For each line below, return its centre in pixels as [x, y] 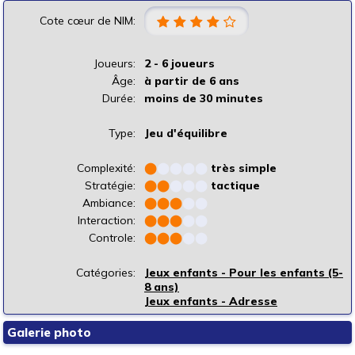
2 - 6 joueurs [179, 64]
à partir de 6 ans [192, 81]
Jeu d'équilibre [186, 134]
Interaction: [107, 221]
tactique [235, 186]
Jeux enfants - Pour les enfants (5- [244, 273]
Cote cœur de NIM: [88, 21]
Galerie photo [49, 333]
